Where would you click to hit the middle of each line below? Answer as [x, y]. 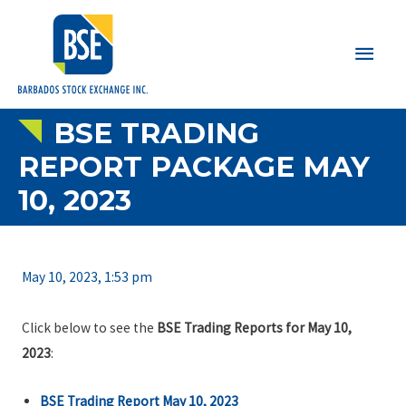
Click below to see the [89, 328]
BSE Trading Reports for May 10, [254, 328]
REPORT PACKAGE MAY [194, 166]
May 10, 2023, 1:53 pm [87, 277]
